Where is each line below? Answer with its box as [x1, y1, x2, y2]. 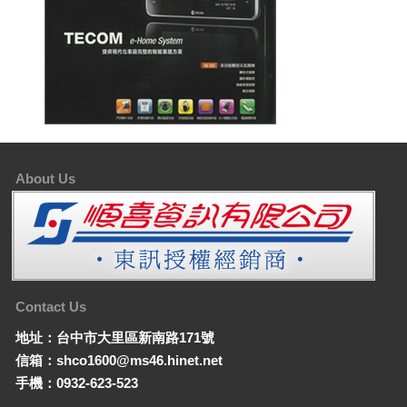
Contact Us [15, 299, 87, 315]
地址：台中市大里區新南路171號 [15, 329, 215, 345]
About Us [15, 171, 76, 187]
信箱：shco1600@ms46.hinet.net [15, 352, 223, 368]
